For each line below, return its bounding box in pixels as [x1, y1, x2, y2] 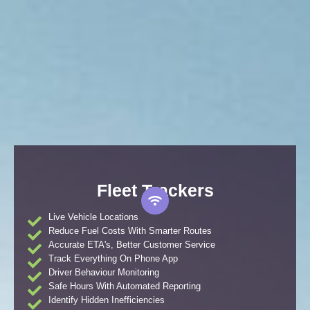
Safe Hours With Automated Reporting [48, 281, 201, 292]
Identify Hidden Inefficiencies [48, 295, 165, 306]
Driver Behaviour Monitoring [48, 267, 159, 278]
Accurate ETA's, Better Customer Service [48, 239, 215, 250]
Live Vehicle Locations [48, 212, 138, 223]
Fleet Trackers [96, 180, 214, 200]
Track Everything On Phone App [48, 253, 178, 264]
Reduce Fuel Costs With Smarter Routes [48, 226, 212, 237]
